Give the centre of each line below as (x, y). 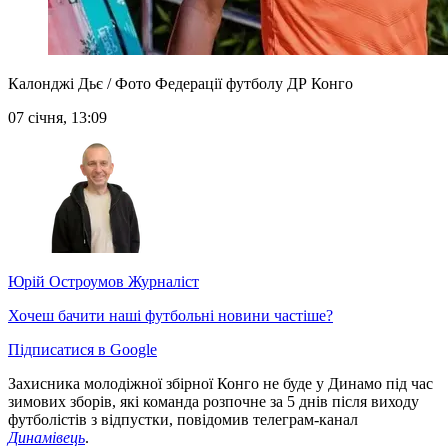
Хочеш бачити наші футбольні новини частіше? (170, 316)
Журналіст (161, 282)
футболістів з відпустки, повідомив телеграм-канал (183, 420)
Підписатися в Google (82, 350)
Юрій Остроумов (66, 282)
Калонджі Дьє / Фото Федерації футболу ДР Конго (180, 84)
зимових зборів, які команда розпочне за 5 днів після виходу (213, 402)
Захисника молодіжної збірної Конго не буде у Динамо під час (220, 384)
